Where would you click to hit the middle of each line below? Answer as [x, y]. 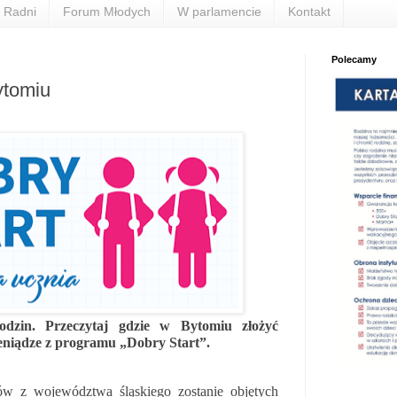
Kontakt [309, 12]
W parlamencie [219, 12]
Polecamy [354, 59]
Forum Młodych [107, 12]
